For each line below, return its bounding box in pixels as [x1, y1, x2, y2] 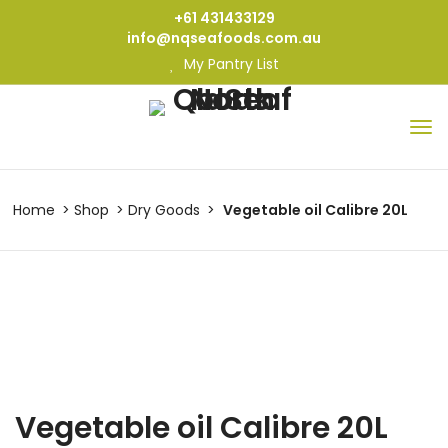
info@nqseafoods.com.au [127, 28, 321, 48]
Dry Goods [128, 200, 200, 220]
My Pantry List [179, 54, 279, 74]
